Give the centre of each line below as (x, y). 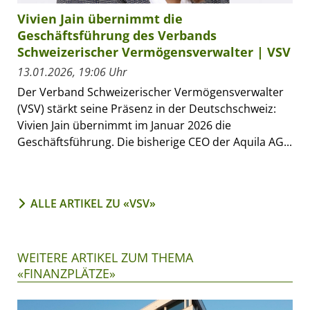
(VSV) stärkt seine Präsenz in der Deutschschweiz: (147, 108)
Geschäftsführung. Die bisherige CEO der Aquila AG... (155, 142)
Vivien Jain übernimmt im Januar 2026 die (124, 125)
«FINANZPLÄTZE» (66, 273)
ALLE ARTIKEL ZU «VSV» (93, 203)
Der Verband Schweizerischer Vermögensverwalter (151, 92)
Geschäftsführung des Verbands (117, 35)
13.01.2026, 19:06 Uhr (72, 72)
